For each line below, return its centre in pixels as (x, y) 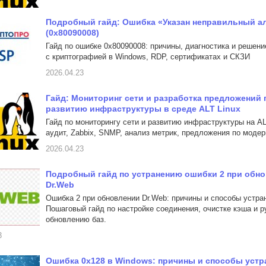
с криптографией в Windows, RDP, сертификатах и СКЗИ (148, 57)
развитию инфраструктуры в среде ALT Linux (143, 109)
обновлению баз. (76, 219)
